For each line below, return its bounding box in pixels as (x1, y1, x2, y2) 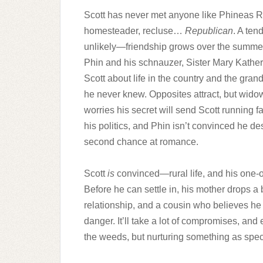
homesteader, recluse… (84, 26, 185, 36)
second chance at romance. (84, 137, 198, 147)
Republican (185, 26, 233, 36)
